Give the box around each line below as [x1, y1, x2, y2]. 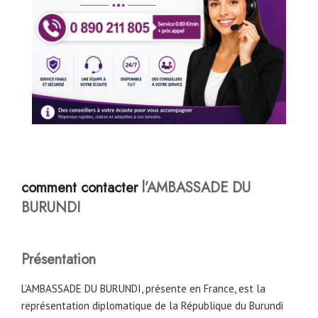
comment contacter [21, 177, 138, 199]
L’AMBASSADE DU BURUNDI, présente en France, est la [21, 282, 265, 296]
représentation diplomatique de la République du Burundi [21, 299, 283, 313]
